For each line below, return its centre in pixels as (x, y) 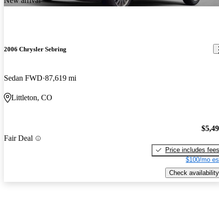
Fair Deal (18, 138)
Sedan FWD (23, 78)
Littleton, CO (32, 98)
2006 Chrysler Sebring (35, 49)
